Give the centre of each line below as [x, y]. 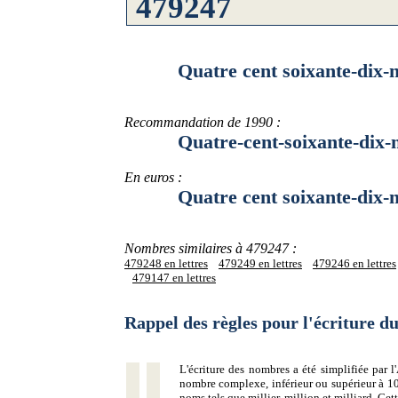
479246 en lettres [354, 263]
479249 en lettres [260, 263]
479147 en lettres [174, 278]
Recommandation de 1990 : [203, 122]
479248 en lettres [166, 263]
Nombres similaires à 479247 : [211, 248]
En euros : [153, 177]
